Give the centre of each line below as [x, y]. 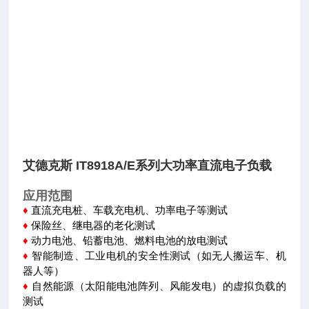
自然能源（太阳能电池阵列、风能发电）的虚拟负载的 [159, 286]
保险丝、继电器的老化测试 [93, 225]
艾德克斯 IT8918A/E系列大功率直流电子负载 [148, 166]
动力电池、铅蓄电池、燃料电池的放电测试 [130, 240]
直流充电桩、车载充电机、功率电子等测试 [130, 210]
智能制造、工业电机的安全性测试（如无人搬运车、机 [159, 256]
